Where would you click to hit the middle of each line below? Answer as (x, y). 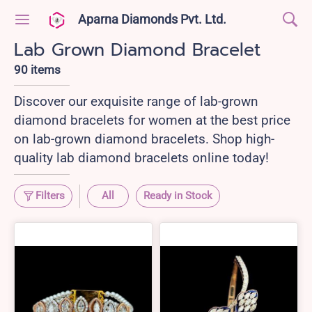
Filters (50, 196)
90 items (37, 70)
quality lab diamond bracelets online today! (141, 158)
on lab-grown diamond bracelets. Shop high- (144, 139)
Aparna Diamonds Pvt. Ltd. (153, 19)
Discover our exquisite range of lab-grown (136, 101)
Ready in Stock (178, 196)
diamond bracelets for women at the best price (152, 120)
